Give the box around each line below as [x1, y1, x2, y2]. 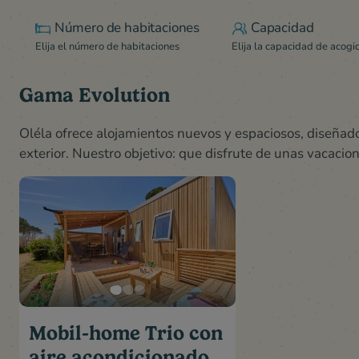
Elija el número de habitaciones [35, 38, 179, 54]
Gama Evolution [19, 83, 170, 107]
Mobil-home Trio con [29, 321, 223, 345]
